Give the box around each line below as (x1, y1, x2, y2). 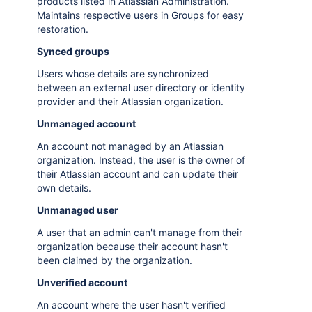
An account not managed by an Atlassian (37, 140, 224, 152)
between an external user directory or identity (37, 81, 245, 93)
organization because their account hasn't (37, 240, 228, 252)
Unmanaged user (37, 204, 118, 216)
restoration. (37, 23, 88, 35)
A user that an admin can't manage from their (37, 226, 242, 238)
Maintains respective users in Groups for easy (37, 9, 244, 21)
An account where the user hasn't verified (37, 299, 226, 311)
